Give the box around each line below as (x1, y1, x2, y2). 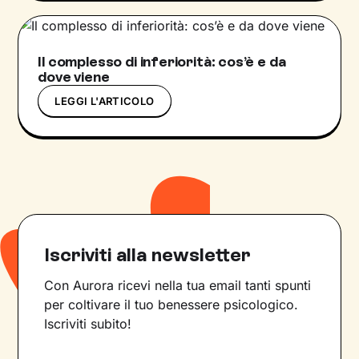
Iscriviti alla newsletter (44, 243, 252, 267)
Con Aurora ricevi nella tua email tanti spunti (44, 277, 312, 294)
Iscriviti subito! (44, 316, 132, 333)
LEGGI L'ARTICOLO (54, 95, 155, 108)
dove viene (38, 68, 110, 87)
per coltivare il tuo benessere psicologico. (44, 296, 299, 313)
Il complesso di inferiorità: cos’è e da (38, 53, 286, 71)
